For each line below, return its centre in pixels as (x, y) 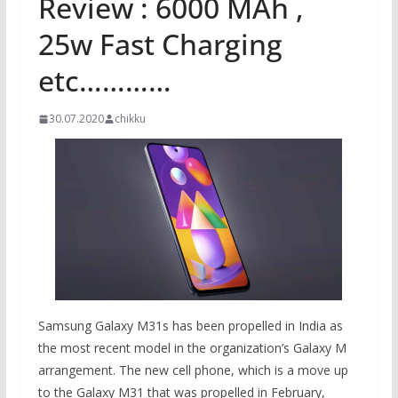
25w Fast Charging (160, 44)
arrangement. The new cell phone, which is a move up (193, 370)
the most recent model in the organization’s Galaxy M (192, 348)
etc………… (104, 80)
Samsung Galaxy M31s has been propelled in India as (190, 326)
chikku (130, 119)
